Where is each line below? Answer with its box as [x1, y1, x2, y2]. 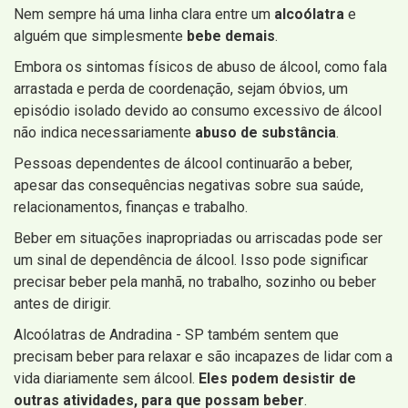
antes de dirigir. [14, 294, 111, 312]
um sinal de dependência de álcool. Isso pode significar [14, 250, 368, 269]
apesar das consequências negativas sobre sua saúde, [14, 176, 363, 194]
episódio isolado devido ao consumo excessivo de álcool [14, 101, 382, 119]
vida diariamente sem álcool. [14, 369, 199, 387]
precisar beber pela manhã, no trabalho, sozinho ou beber [14, 272, 376, 291]
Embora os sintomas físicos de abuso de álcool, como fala [14, 57, 387, 76]
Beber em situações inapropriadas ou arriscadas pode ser [14, 229, 382, 247]
